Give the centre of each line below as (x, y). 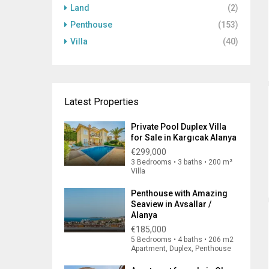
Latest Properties (101, 102)
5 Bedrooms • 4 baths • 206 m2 (182, 240)
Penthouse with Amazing (179, 193)
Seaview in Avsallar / (171, 204)
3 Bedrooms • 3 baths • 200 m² (182, 162)
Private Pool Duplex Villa (179, 127)
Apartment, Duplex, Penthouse (181, 249)
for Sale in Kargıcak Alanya (184, 138)
